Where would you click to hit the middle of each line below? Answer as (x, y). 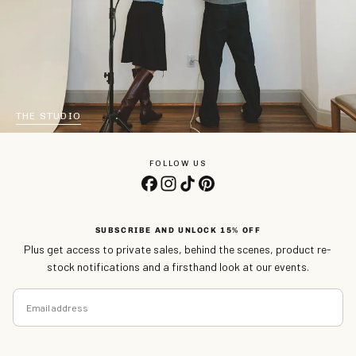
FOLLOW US (178, 163)
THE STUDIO (48, 116)
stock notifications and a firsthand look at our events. (178, 266)
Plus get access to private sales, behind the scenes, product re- (178, 249)
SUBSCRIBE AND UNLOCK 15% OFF (178, 230)
